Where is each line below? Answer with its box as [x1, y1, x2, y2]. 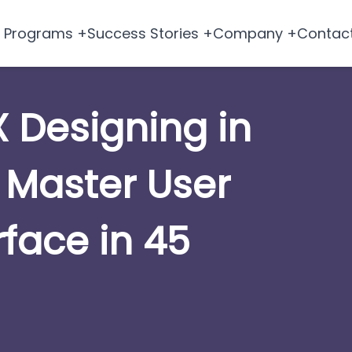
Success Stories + [86, 24, 213, 43]
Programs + [3, 24, 87, 43]
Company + [212, 24, 297, 43]
